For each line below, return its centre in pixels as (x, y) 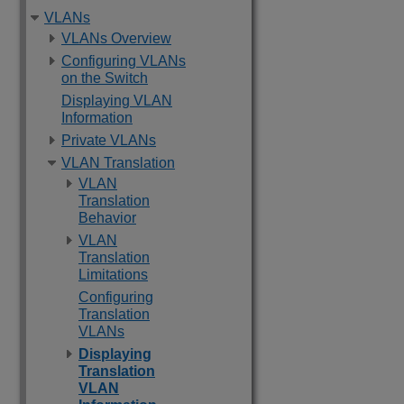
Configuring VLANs (124, 61)
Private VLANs (109, 140)
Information (97, 118)
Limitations (113, 275)
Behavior (107, 218)
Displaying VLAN (117, 101)
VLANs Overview (116, 38)
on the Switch (105, 78)
